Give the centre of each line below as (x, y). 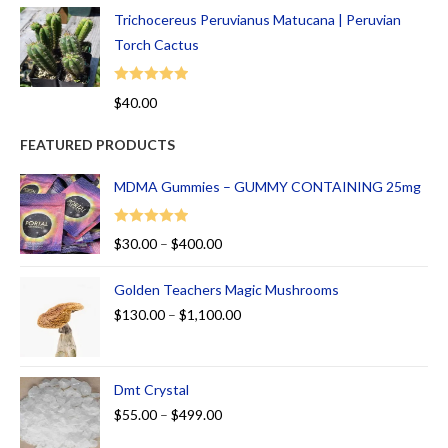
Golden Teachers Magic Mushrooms (226, 290)
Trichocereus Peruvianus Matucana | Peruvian (257, 19)
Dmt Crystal (151, 390)
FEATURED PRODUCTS (97, 144)
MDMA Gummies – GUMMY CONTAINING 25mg (267, 186)
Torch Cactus (156, 44)
